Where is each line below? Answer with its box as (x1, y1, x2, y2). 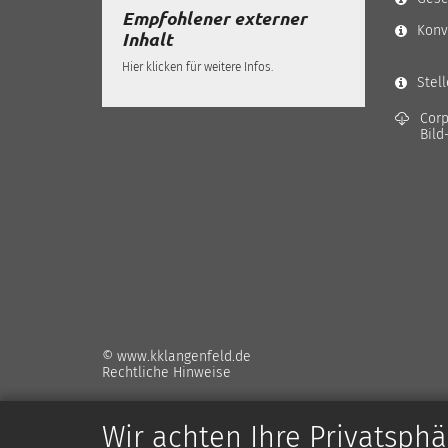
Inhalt (122, 27, 172, 52)
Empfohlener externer (122, 6, 307, 31)
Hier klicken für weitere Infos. (122, 60, 273, 75)
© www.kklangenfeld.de (102, 347, 251, 365)
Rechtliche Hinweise (102, 363, 231, 381)
